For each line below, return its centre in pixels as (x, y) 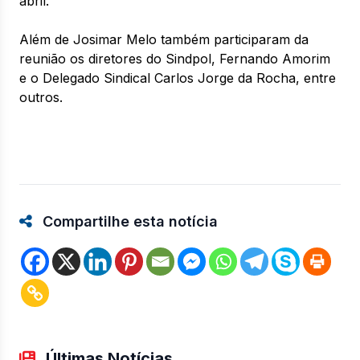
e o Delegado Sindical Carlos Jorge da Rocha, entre (178, 78)
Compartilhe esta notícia (128, 221)
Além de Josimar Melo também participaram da (164, 39)
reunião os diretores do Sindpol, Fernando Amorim (175, 59)
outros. (41, 97)
